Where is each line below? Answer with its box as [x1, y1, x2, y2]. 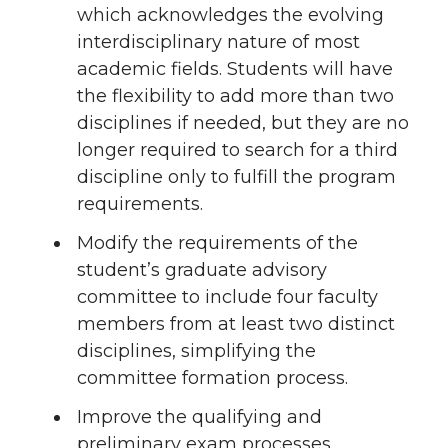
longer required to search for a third [76, 139, 398, 162]
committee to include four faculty [76, 286, 378, 308]
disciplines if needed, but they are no [76, 112, 409, 135]
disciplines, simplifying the [76, 340, 316, 362]
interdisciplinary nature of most [76, 31, 360, 54]
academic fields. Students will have [76, 58, 393, 81]
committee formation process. [76, 367, 348, 389]
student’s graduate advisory [76, 259, 327, 281]
